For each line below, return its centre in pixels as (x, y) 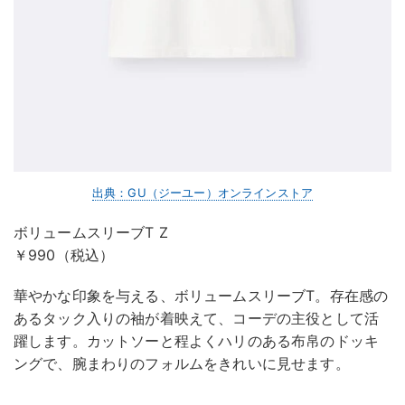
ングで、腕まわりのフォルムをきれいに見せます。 (182, 363)
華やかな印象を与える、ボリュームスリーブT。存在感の (201, 295)
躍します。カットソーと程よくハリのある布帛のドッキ (196, 340)
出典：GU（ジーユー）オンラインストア (202, 192)
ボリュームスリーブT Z (91, 232)
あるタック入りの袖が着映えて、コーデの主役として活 (197, 318)
